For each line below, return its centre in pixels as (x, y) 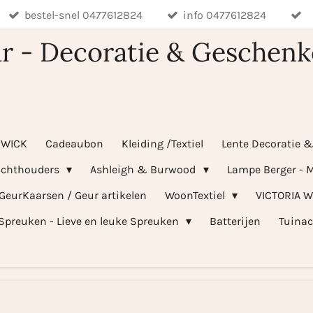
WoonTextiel (196, 196)
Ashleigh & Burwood (145, 170)
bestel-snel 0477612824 (83, 15)
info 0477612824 (225, 15)
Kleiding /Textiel (163, 144)
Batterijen (235, 221)
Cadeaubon (75, 144)
